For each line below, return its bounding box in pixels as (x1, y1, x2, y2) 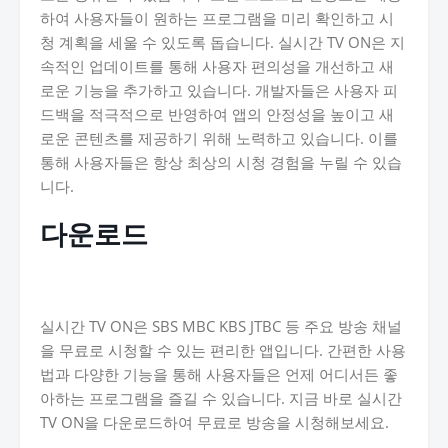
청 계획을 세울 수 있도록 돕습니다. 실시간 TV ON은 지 (40, 32, 405, 52)
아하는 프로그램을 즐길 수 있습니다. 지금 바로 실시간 (40, 388, 402, 408)
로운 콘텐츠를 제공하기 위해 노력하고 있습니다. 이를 (40, 128, 398, 148)
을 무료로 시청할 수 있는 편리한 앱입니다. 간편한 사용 (40, 340, 406, 360)
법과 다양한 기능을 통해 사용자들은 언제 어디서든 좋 (40, 364, 398, 384)
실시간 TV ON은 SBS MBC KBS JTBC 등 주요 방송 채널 (40, 316, 402, 336)
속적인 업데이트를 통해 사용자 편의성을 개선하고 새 (40, 56, 394, 76)
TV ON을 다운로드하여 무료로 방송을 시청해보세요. (40, 412, 389, 432)
